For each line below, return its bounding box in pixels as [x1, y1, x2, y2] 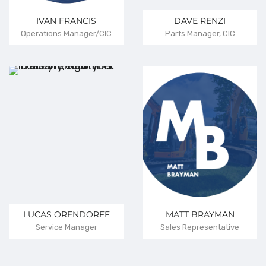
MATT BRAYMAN [165, 208, 235, 220]
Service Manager [35, 222, 97, 232]
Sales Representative [160, 222, 239, 232]
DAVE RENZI [174, 15, 226, 27]
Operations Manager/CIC [21, 29, 112, 39]
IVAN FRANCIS [36, 15, 96, 27]
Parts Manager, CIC [164, 29, 235, 39]
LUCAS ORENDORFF [23, 208, 110, 220]
